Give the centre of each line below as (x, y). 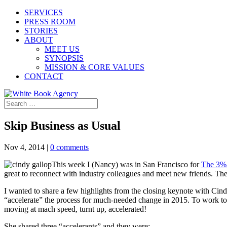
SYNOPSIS (64, 58)
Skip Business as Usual (62, 125)
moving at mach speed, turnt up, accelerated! (75, 209)
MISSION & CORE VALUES (94, 67)
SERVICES (44, 12)
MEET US (62, 49)
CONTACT (44, 76)
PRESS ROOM (50, 22)
